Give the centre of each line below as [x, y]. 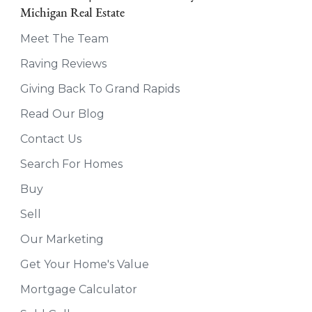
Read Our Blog [62, 114]
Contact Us [51, 139]
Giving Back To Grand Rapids [100, 89]
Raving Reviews [63, 64]
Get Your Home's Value [85, 265]
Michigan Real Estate [72, 14]
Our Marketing [62, 240]
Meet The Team [64, 39]
